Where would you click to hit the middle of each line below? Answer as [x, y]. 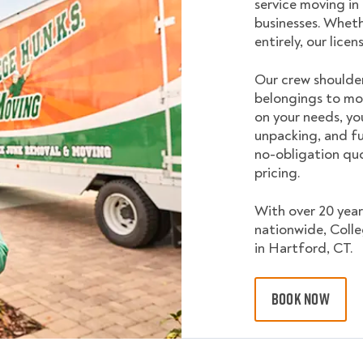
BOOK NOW [301, 299]
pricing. [278, 173]
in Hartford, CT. [304, 248]
